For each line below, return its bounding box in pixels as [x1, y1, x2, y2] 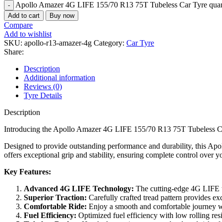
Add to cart [8, 11, 40, 19]
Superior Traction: [24, 193, 87, 202]
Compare [4, 20, 33, 29]
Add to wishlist [4, 29, 52, 38]
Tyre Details [24, 91, 62, 100]
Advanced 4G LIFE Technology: [24, 184, 134, 193]
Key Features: [4, 167, 51, 176]
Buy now [50, 11, 74, 19]
